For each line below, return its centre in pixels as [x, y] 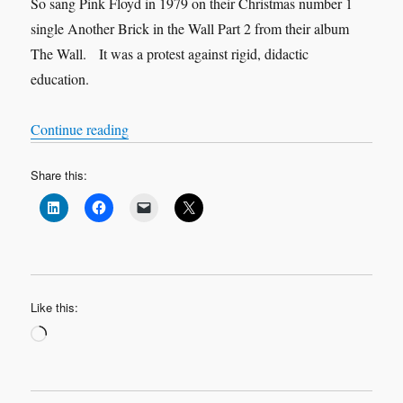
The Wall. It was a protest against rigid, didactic [170, 53]
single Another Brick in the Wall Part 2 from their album [190, 28]
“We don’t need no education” [213, 128]
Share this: [59, 175]
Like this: [55, 307]
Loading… [77, 331]
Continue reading [80, 129]
